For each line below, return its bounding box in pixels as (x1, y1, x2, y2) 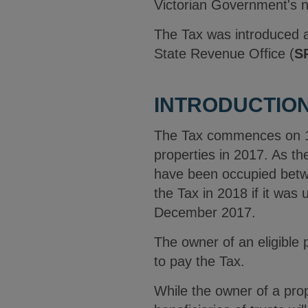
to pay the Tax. (154, 254, 245, 269)
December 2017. (154, 205, 256, 220)
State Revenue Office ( (154, 46, 294, 61)
